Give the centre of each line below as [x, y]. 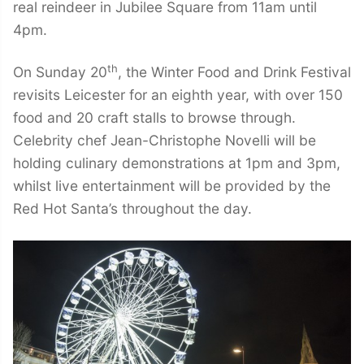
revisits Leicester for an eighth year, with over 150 [178, 95]
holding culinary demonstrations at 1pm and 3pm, [177, 163]
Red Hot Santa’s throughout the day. [132, 209]
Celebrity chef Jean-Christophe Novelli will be [165, 141]
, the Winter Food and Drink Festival [234, 72]
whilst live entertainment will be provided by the [172, 186]
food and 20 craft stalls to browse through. [154, 118]
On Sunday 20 [60, 72]
